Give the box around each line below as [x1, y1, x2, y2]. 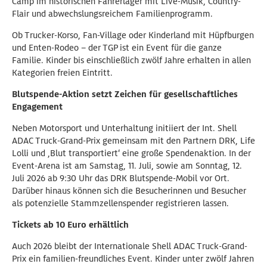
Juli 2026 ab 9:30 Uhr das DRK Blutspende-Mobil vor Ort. [12, 173, 229, 184]
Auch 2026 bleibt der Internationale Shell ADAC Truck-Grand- [12, 241, 247, 252]
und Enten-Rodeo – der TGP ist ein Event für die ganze [12, 42, 222, 54]
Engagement [12, 101, 63, 113]
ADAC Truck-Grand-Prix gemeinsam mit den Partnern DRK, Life [12, 135, 255, 147]
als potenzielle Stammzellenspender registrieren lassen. [12, 198, 229, 209]
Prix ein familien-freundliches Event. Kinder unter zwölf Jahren [12, 253, 254, 265]
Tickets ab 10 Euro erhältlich [12, 219, 129, 231]
